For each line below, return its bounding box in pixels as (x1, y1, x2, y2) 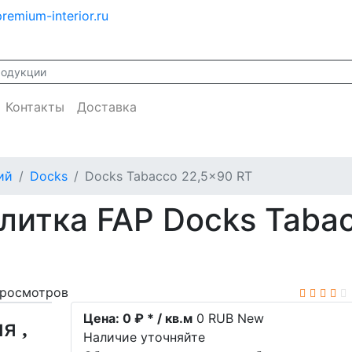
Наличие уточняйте (83, 329, 206, 345)
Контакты (5, 99, 64, 115)
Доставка (77, 99, 137, 115)
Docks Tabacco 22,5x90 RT (85, 168, 252, 184)
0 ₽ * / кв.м (119, 310, 193, 326)
